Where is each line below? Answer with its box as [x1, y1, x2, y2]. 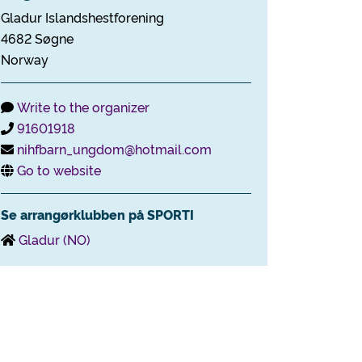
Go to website [17, 161, 101, 179]
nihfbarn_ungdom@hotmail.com [17, 140, 212, 158]
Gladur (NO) [19, 230, 90, 248]
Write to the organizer [17, 98, 149, 116]
